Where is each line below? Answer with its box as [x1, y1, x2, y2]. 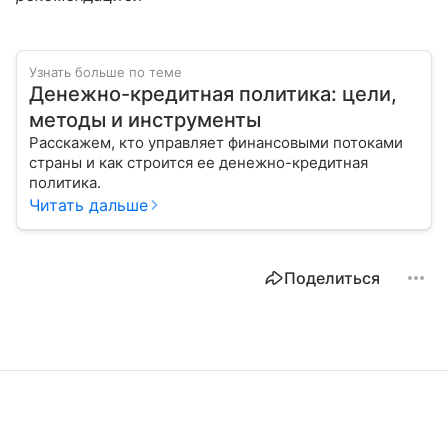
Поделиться [284, 267, 380, 288]
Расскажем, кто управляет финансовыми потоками [29, 132, 403, 152]
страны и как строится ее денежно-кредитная [29, 152, 368, 172]
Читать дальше [29, 194, 148, 215]
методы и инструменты [29, 107, 261, 132]
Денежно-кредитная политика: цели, [29, 81, 397, 106]
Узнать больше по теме [29, 63, 182, 80]
